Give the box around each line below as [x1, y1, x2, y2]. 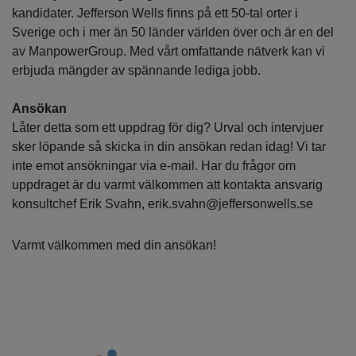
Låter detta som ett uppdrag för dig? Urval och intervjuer [12, 121, 323, 135]
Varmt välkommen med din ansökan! [12, 238, 216, 253]
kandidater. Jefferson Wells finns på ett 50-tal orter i [12, 6, 298, 21]
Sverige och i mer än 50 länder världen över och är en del [12, 25, 334, 40]
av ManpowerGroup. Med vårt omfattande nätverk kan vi [12, 44, 325, 59]
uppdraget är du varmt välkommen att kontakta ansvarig [12, 178, 323, 192]
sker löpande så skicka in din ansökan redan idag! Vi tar [12, 140, 326, 154]
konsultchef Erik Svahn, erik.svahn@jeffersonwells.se [12, 197, 313, 211]
